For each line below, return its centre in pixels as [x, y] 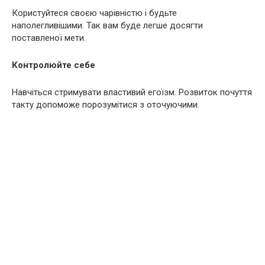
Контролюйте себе [54, 65]
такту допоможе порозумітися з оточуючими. [106, 105]
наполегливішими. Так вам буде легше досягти [107, 25]
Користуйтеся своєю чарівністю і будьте [94, 13]
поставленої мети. [49, 38]
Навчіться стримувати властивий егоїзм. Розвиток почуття [132, 92]
